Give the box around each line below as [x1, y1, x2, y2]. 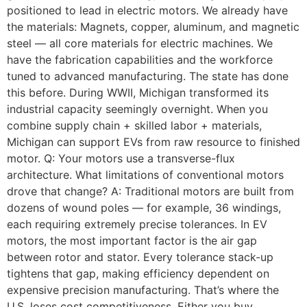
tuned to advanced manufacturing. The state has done [7, 69, 288, 83]
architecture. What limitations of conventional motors [7, 168, 284, 182]
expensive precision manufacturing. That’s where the [7, 283, 279, 297]
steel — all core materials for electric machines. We [7, 36, 273, 50]
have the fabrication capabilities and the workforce [7, 53, 273, 66]
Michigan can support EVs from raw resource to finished [7, 135, 300, 149]
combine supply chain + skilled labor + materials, [7, 119, 262, 132]
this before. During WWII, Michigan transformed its [7, 86, 269, 99]
